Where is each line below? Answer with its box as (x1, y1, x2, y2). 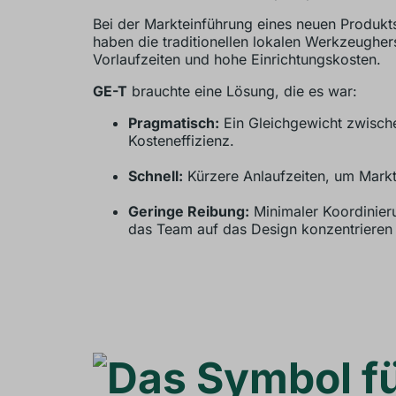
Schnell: (127, 167, 183, 186)
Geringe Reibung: (127, 202, 249, 221)
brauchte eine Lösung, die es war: (126, 82, 357, 101)
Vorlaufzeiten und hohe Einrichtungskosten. (92, 50, 381, 69)
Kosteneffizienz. (127, 132, 234, 150)
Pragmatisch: (127, 114, 219, 133)
